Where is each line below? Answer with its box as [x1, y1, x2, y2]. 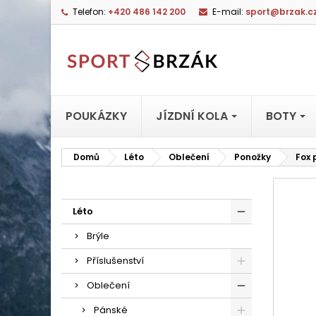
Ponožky [234, 151, 271, 163]
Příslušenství [87, 254, 144, 267]
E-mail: [212, 6, 243, 18]
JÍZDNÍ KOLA [156, 108, 231, 124]
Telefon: [73, 6, 106, 18]
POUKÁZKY [66, 108, 127, 124]
